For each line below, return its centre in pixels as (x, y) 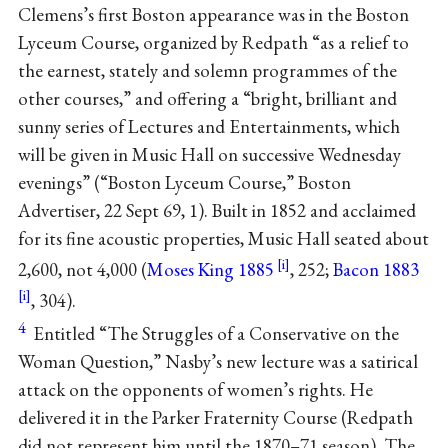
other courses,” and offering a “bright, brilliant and (207, 98)
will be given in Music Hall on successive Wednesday (209, 154)
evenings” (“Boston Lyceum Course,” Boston (184, 182)
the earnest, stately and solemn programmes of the (207, 70)
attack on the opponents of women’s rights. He (195, 390)
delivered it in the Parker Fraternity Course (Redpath (215, 418)
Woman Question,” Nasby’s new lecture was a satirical (217, 362)
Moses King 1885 (210, 269)
